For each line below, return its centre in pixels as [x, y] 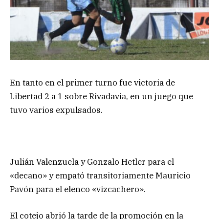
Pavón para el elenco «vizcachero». [78, 189]
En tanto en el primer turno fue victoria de [92, 82]
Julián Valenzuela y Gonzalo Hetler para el [92, 162]
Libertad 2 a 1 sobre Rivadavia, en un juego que [101, 96]
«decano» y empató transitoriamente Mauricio [100, 176]
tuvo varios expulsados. [56, 110]
